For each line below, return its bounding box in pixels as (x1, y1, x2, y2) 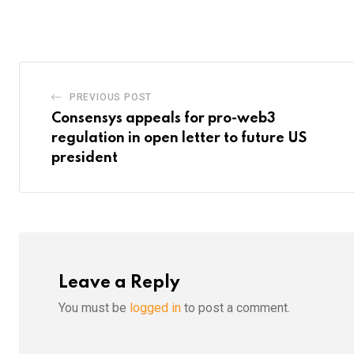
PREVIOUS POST (69, 91, 153, 103)
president (51, 150, 118, 165)
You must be (58, 299, 130, 315)
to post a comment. (181, 299, 290, 315)
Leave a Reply (58, 273, 180, 292)
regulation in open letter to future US (51, 130, 307, 145)
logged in (130, 299, 181, 315)
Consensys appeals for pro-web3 (51, 111, 276, 126)
